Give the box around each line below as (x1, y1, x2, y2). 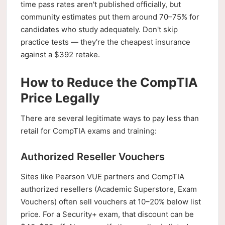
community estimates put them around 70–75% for (21, 12, 199, 22)
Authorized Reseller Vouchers (21, 151, 165, 163)
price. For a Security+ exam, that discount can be (21, 209, 194, 219)
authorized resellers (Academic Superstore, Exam (21, 184, 197, 194)
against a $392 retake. (21, 50, 100, 59)
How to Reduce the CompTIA (21, 75, 198, 90)
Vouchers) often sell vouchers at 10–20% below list (21, 197, 201, 206)
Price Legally (21, 90, 100, 105)
